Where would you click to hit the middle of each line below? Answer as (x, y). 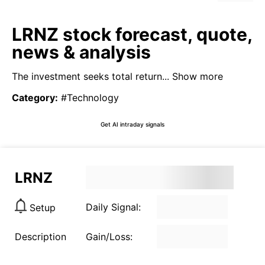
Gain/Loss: (109, 237)
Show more (196, 76)
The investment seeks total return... (91, 76)
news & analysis (81, 52)
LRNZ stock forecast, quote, (132, 34)
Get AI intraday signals (132, 124)
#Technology (90, 98)
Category (33, 98)
